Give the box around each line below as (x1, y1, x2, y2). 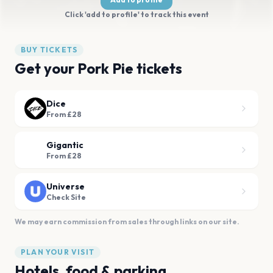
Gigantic (46, 140, 83, 151)
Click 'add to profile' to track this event (64, 10, 209, 19)
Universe (46, 181, 85, 192)
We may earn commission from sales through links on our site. (15, 217, 239, 226)
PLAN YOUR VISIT (21, 247, 94, 257)
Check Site (46, 193, 86, 202)
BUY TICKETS (21, 45, 78, 54)
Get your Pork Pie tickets (15, 59, 182, 77)
